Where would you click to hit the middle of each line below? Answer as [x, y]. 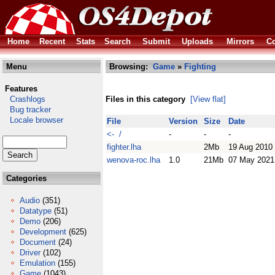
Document [38, 242]
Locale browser [33, 120]
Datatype [36, 211]
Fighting [200, 67]
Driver [30, 253]
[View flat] [208, 99]
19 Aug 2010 [250, 147]
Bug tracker [27, 110]
